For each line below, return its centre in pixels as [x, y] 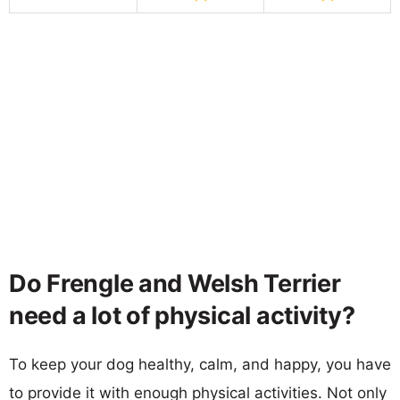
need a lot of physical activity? [182, 315]
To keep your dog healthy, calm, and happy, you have [200, 364]
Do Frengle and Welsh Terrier [175, 283]
